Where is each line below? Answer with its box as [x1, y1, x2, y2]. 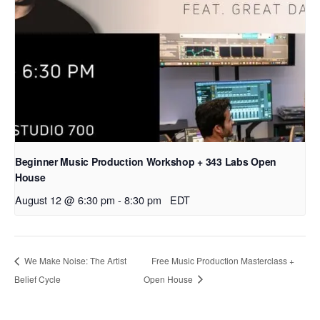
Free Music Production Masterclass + [151, 254, 294, 266]
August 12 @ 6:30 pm [15, 191, 115, 207]
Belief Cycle [14, 272, 61, 285]
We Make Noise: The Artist [22, 254, 126, 266]
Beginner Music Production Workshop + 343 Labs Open [15, 154, 277, 169]
